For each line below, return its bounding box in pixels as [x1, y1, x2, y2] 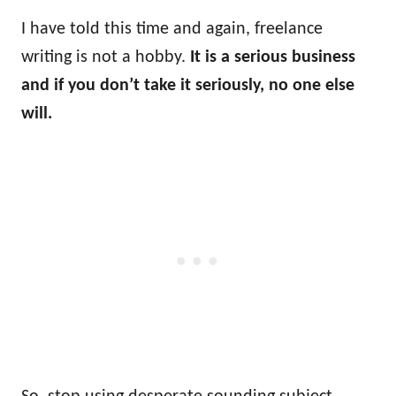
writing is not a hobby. [21, 49, 186, 66]
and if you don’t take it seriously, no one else [21, 77, 354, 95]
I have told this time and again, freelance [21, 20, 323, 38]
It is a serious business [186, 49, 355, 66]
